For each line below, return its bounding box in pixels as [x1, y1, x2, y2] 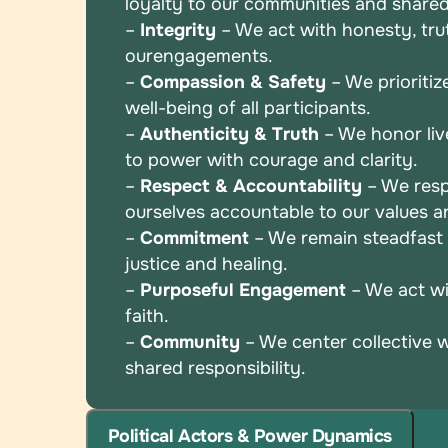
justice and [125, 253, 223, 276]
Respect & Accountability [140, 175, 363, 198]
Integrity [140, 19, 217, 42]
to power [125, 149, 208, 172]
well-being [125, 97, 219, 120]
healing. [222, 253, 289, 276]
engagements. [153, 45, 274, 68]
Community [140, 331, 241, 354]
